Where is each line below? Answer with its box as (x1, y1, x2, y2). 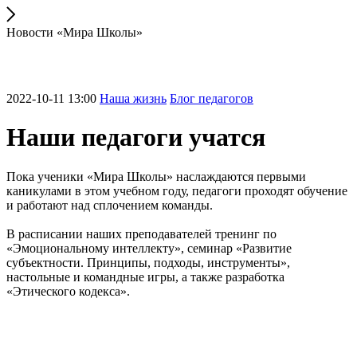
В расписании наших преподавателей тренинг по (6, 226, 277, 241)
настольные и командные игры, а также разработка (6, 269, 284, 284)
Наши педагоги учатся (6, 123, 265, 152)
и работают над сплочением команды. (6, 198, 213, 212)
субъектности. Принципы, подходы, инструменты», (6, 255, 290, 269)
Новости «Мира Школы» (6, 25, 143, 39)
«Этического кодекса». (6, 284, 130, 298)
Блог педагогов (170, 91, 253, 105)
